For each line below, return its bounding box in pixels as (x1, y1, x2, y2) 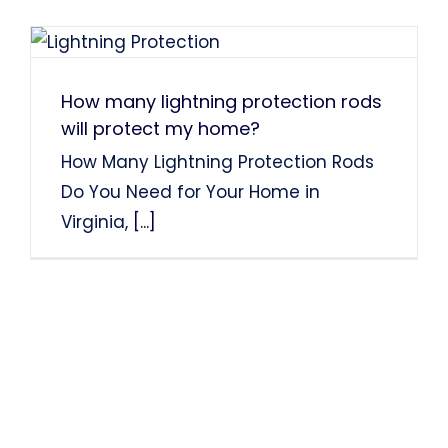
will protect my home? (60, 115, 260, 141)
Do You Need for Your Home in (60, 179, 320, 204)
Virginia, (60, 209, 128, 234)
